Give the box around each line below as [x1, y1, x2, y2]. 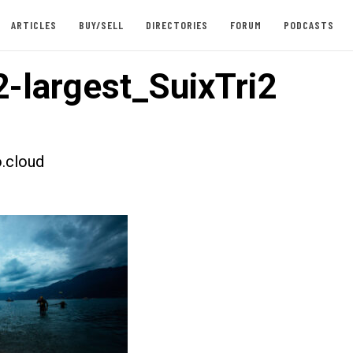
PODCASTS [283, 18, 334, 32]
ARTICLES [10, 18, 57, 32]
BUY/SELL [78, 18, 124, 32]
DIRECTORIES [145, 18, 208, 32]
